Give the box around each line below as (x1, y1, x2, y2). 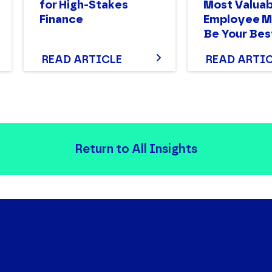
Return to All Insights (75, 141, 197, 157)
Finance (39, 12, 83, 26)
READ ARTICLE (42, 53, 122, 67)
